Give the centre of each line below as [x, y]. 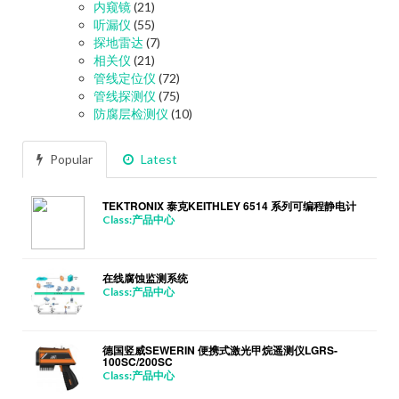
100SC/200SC [138, 361]
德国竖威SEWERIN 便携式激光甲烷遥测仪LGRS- [220, 350]
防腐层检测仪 [131, 113]
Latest [158, 159]
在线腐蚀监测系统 [145, 277]
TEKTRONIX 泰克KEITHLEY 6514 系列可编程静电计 [229, 205]
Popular [70, 159]
